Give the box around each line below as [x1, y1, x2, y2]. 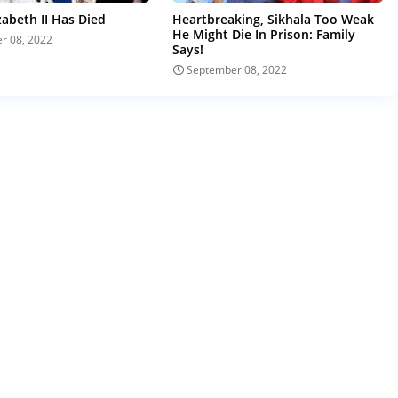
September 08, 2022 [187, 62, 288, 78]
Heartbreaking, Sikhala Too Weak [172, 11, 375, 28]
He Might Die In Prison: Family [172, 26, 356, 44]
